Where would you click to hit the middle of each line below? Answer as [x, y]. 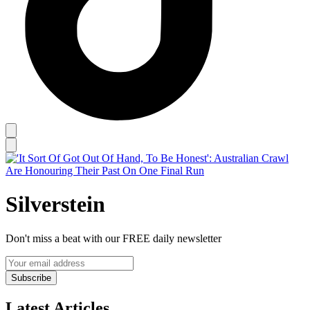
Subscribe [31, 277]
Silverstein [55, 204]
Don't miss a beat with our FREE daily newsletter [113, 238]
